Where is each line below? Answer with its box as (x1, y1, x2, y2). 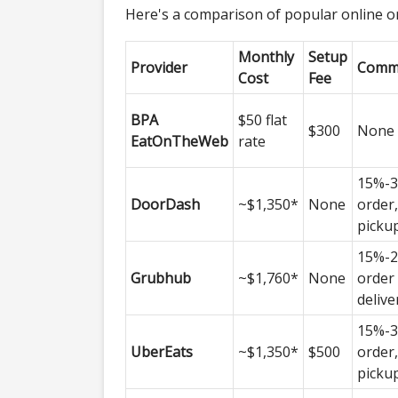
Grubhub (131, 267, 191, 288)
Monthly (238, 46, 294, 67)
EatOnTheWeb (131, 131, 228, 151)
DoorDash (131, 194, 200, 214)
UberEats (131, 341, 193, 362)
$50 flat (238, 109, 287, 130)
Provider (131, 57, 187, 77)
